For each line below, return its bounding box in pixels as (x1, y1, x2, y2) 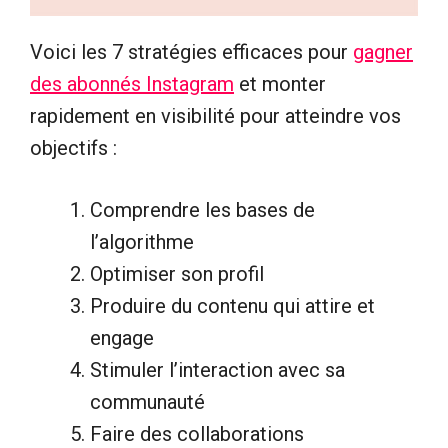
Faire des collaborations (90, 421, 304, 446)
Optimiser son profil (90, 261, 264, 286)
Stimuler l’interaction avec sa (90, 357, 345, 382)
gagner (353, 39, 413, 64)
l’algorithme (90, 229, 194, 254)
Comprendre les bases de (90, 197, 315, 222)
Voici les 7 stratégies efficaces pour (30, 39, 353, 64)
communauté (90, 389, 205, 414)
